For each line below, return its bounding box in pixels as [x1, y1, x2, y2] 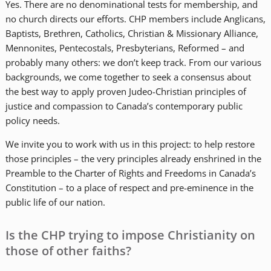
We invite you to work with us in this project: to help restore [5, 138, 255, 150]
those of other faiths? [5, 243, 131, 259]
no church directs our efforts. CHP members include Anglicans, [5, 13, 266, 25]
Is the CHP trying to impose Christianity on [5, 227, 255, 243]
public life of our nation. [5, 196, 105, 208]
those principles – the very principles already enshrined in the [5, 152, 261, 165]
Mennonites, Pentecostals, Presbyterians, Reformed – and [5, 42, 244, 54]
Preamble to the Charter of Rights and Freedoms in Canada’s [5, 167, 256, 179]
